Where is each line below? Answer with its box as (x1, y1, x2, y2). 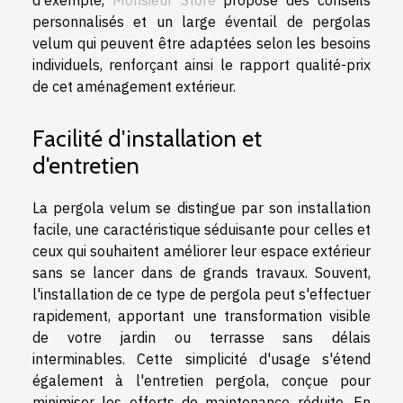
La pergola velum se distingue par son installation (32, 199, 371, 218)
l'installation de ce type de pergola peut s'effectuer (32, 285, 371, 304)
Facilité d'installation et (32, 125, 262, 153)
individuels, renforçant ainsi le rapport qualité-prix (32, 55, 371, 74)
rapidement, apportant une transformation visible (32, 307, 371, 326)
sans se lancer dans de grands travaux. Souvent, (32, 264, 371, 282)
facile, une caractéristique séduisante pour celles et (32, 220, 371, 239)
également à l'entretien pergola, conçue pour (32, 372, 371, 390)
